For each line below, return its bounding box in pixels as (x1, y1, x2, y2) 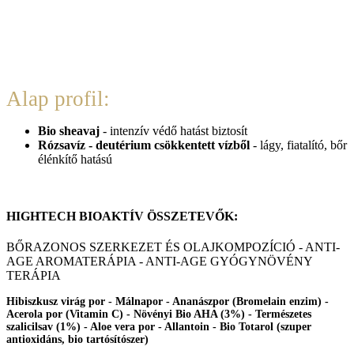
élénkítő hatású (38, 153, 112, 167)
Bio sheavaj (38, 124, 103, 138)
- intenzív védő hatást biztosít (103, 124, 250, 138)
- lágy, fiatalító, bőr (250, 138, 347, 153)
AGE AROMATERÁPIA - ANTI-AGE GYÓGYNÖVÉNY (6, 254, 312, 268)
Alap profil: (6, 87, 110, 111)
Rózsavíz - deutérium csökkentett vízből (38, 138, 250, 153)
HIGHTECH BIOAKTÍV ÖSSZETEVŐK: (6, 209, 241, 223)
